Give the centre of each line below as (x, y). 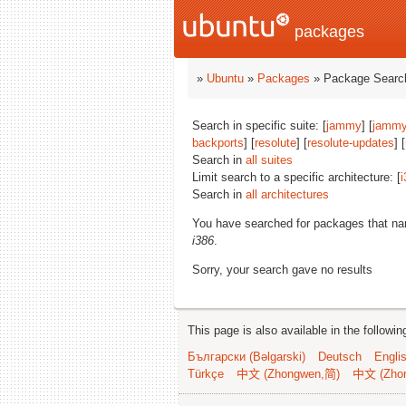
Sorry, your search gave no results (282, 270)
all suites (269, 160)
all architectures (287, 194)
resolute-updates (351, 143)
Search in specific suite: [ (259, 126)
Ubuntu (225, 78)
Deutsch (340, 357)
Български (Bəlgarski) (246, 357)
